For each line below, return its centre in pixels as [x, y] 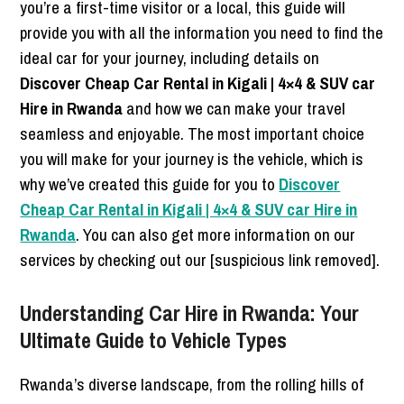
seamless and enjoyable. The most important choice [193, 133]
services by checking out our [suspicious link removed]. [200, 259]
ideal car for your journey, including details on [170, 57]
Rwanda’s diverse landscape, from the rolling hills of [192, 384]
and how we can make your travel [234, 108]
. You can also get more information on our [216, 234]
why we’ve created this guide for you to [150, 184]
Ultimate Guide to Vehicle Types [154, 340]
